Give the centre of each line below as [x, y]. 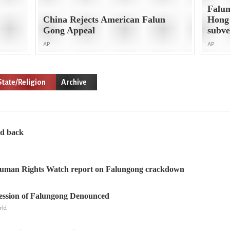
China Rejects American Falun [104, 20]
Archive [74, 82]
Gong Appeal [69, 31]
